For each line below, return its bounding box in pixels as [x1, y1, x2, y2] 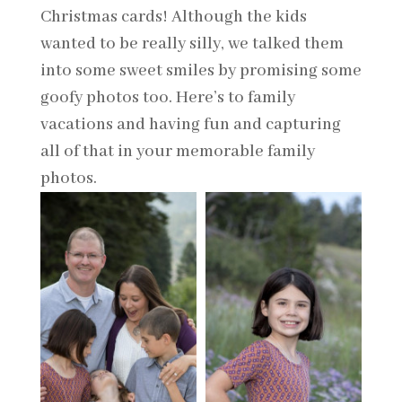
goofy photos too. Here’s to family [39, 86, 295, 109]
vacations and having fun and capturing [39, 113, 341, 135]
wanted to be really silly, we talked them [39, 32, 344, 55]
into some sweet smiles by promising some [39, 59, 362, 82]
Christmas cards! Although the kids [39, 5, 307, 28]
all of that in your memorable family [39, 140, 315, 162]
